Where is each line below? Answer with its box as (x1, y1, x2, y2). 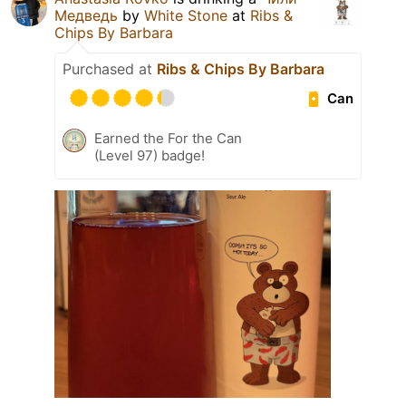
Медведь (54, 6, 118, 25)
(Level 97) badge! (94, 147, 205, 165)
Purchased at (63, 60, 157, 79)
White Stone (144, 6, 232, 25)
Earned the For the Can (94, 130, 242, 148)
